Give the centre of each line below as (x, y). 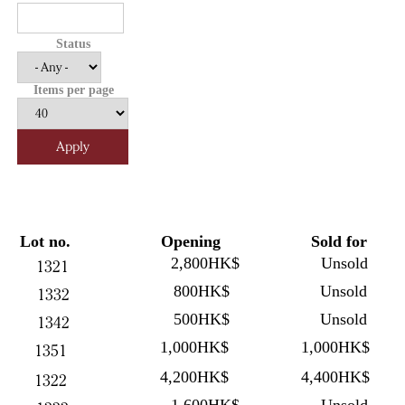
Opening (190, 241)
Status (74, 44)
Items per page (73, 90)
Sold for (339, 241)
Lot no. (45, 241)
